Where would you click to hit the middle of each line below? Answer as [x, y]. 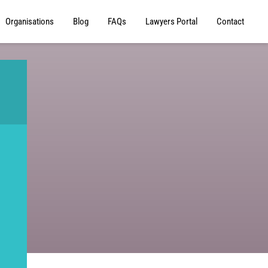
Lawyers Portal [171, 22]
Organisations [30, 22]
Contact [230, 22]
